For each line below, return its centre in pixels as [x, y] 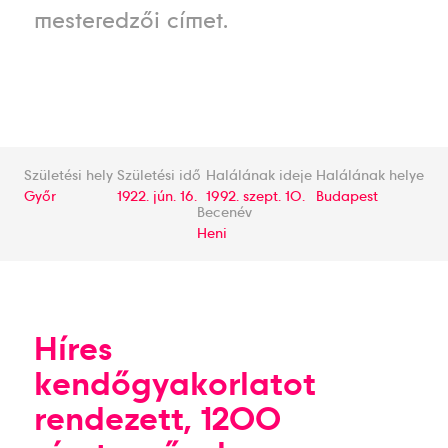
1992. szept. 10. [255, 196]
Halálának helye [369, 175]
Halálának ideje [258, 175]
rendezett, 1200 [157, 418]
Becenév [224, 212]
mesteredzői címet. [130, 20]
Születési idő [159, 175]
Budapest [346, 196]
